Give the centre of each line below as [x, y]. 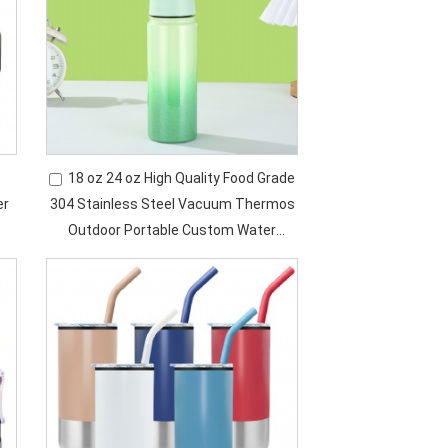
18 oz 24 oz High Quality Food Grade [182, 178]
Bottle [172, 256]
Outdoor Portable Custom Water [172, 230]
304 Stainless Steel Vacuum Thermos [172, 204]
